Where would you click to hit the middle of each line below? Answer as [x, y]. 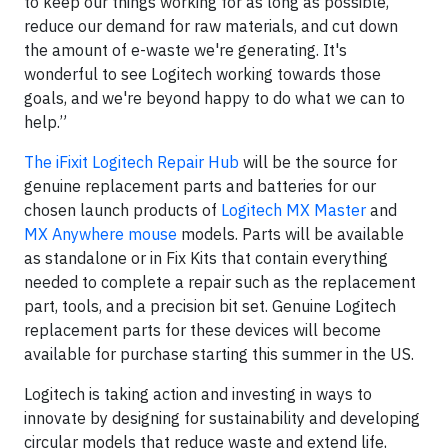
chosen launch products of [122, 210]
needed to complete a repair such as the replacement [220, 282]
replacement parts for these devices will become [202, 330]
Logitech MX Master [293, 210]
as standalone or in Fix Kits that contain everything [206, 258]
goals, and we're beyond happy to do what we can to [214, 98]
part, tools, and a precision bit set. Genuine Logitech [210, 306]
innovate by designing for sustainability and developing [222, 418]
